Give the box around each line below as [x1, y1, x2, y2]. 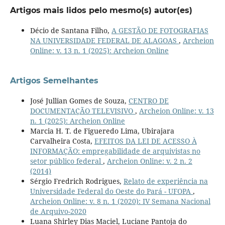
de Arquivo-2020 [30, 206, 86, 216]
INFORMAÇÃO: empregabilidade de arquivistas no [30, 146, 200, 156]
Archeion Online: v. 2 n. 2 [106, 156, 192, 166]
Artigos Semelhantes [10, 76, 98, 86]
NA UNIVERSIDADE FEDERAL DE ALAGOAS [30, 36, 179, 46]
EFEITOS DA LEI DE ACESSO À [94, 136, 197, 146]
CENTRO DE [128, 96, 169, 106]
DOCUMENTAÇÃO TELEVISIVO [30, 106, 135, 116]
